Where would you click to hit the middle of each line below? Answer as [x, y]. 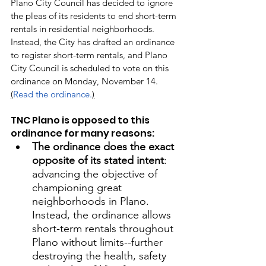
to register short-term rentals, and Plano [90, 55]
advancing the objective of [96, 174]
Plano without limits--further [99, 242]
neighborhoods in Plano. [92, 201]
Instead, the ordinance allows [103, 215]
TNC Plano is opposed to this [81, 120]
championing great [78, 188]
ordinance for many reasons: [83, 133]
